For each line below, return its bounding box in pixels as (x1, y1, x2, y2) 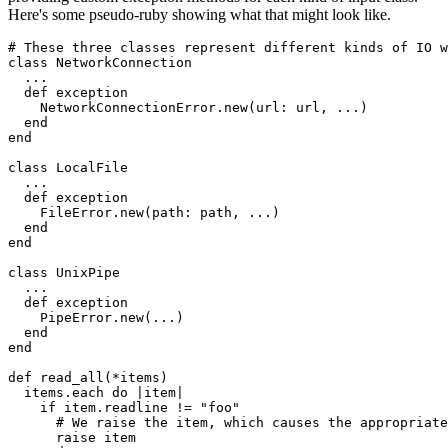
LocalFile (48, 160, 128, 176)
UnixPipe (48, 265, 120, 281)
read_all (32, 370, 104, 386)
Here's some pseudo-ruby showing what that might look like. (8, 6, 391, 24)
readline (104, 400, 168, 416)
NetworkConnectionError (8, 100, 216, 116)
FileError (8, 205, 112, 221)
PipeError (8, 310, 112, 326)
